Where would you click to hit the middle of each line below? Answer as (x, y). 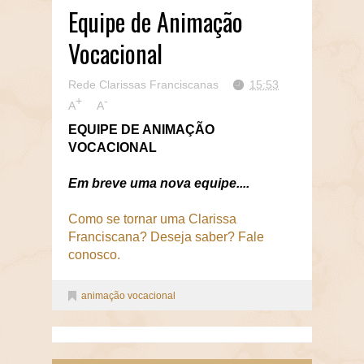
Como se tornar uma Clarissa (152, 219)
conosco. (94, 254)
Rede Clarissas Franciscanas (143, 84)
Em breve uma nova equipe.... (159, 183)
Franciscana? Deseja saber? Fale (166, 236)
